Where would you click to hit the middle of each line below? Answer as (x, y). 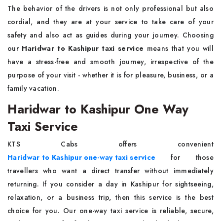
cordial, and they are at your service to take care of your (110, 22)
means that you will (180, 48)
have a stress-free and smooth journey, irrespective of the (110, 62)
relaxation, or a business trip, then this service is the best (110, 197)
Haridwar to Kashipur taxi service (84, 48)
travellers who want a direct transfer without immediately (110, 171)
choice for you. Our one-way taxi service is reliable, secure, (110, 211)
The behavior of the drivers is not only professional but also (110, 8)
